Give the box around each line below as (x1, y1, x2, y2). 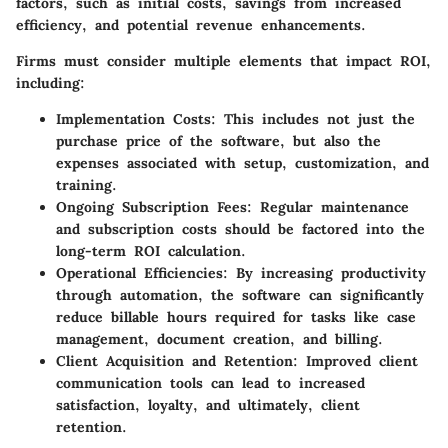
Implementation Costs (56, 110, 211, 129)
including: (16, 74, 85, 93)
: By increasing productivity (223, 264, 426, 283)
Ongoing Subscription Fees (56, 198, 247, 217)
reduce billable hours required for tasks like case (56, 308, 416, 327)
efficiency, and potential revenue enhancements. (16, 16, 366, 35)
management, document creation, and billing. (56, 330, 383, 349)
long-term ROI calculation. (56, 242, 246, 261)
